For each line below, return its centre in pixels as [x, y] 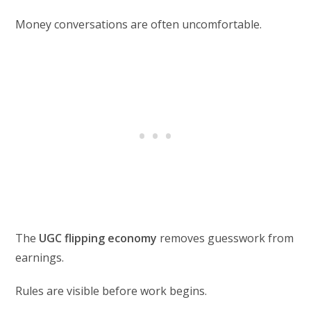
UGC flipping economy [98, 238]
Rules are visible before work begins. [111, 291]
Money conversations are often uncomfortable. [139, 24]
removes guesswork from [226, 238]
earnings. [40, 257]
